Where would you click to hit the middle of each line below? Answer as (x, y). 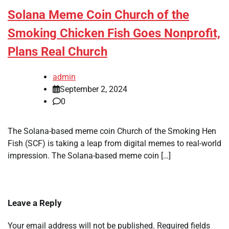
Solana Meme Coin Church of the (98, 15)
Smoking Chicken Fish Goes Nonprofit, (114, 33)
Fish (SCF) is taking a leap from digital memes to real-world (114, 144)
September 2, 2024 (94, 89)
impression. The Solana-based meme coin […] (89, 156)
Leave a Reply (35, 203)
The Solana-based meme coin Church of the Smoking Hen (112, 131)
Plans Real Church (58, 52)
